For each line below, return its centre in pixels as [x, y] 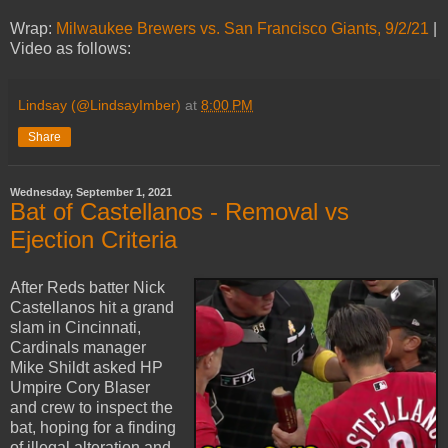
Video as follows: [70, 48]
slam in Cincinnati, [75, 327]
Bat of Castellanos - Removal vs [179, 211]
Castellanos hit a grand [92, 307]
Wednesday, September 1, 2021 [91, 192]
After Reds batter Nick [87, 287]
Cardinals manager [78, 347]
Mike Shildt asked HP [86, 367]
